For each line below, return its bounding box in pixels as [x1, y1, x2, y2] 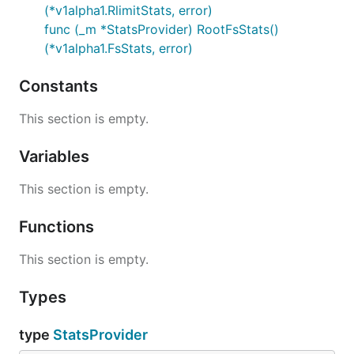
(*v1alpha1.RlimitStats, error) [44, 2, 213, 18]
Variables [19, 147, 93, 166]
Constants [19, 77, 102, 96]
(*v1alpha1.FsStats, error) [44, 40, 193, 56]
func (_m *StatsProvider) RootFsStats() [44, 21, 279, 37]
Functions [19, 217, 98, 236]
